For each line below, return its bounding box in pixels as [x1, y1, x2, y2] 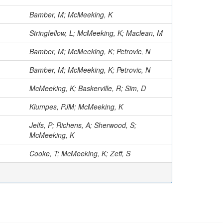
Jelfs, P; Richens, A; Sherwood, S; [29, 120, 136, 130]
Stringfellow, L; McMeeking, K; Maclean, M [29, 28, 163, 38]
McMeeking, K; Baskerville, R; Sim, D [29, 83, 146, 93]
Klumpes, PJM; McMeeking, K [29, 102, 123, 111]
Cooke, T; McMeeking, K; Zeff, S [29, 148, 130, 158]
